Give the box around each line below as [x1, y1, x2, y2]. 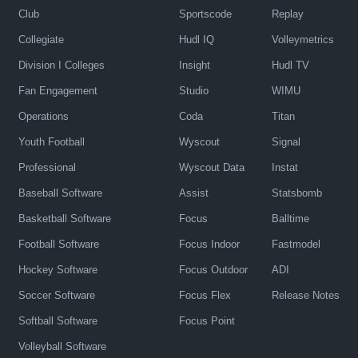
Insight [178, 59, 210, 72]
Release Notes [271, 289, 340, 302]
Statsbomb [271, 187, 322, 200]
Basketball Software [18, 213, 111, 225]
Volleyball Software [18, 340, 106, 353]
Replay [271, 8, 304, 21]
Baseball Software [18, 187, 102, 200]
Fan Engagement [18, 85, 97, 97]
